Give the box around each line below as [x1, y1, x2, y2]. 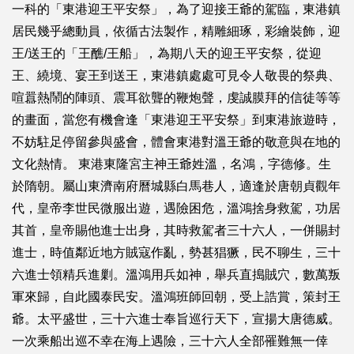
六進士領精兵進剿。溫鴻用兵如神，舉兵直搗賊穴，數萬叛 [12, 267, 341, 281]
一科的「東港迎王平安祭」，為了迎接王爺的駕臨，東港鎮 [12, 2, 341, 16]
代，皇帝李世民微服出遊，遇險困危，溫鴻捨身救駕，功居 [12, 201, 341, 215]
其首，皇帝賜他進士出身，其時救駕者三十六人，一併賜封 [12, 223, 341, 237]
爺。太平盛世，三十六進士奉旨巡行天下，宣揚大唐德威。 [12, 311, 341, 326]
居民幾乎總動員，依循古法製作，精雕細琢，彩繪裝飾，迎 [12, 24, 341, 38]
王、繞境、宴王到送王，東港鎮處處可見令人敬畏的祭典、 [12, 68, 341, 82]
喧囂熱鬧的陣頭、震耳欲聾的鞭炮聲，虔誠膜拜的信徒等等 [12, 90, 341, 104]
